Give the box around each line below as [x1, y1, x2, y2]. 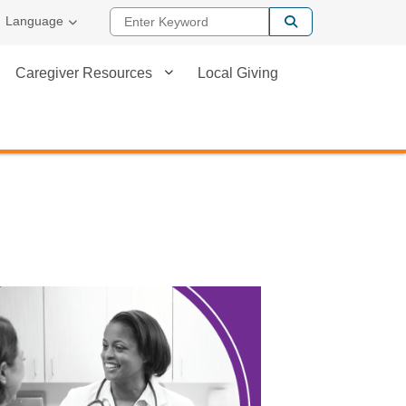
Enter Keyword [299, 8, 390, 23]
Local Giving [198, 65, 278, 81]
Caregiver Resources [15, 65, 152, 81]
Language [5, 14, 63, 28]
